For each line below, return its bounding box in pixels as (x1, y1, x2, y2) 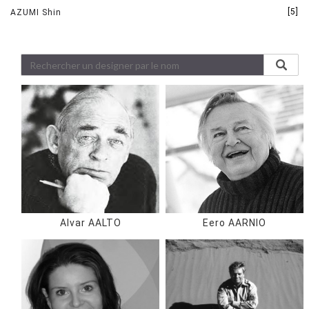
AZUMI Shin (10, 8, 61, 17)
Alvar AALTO (59, 217, 121, 228)
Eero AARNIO (203, 217, 266, 228)
